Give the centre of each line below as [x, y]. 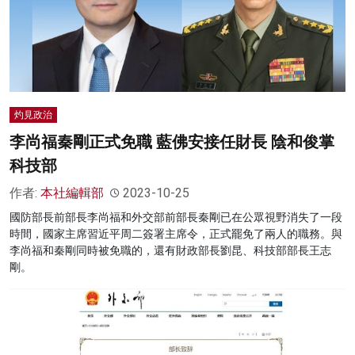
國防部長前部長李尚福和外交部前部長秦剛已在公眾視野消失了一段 [176, 218]
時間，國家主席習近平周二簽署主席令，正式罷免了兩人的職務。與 [176, 234]
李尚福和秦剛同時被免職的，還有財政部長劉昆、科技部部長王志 [170, 251]
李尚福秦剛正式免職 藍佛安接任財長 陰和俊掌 [172, 142]
